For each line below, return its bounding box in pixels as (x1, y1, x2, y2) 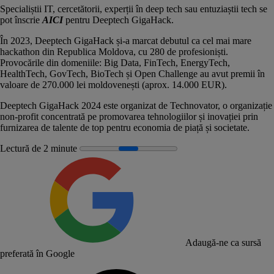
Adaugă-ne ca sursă (185, 237, 261, 248)
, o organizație (218, 100, 272, 111)
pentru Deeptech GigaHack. (65, 14, 174, 25)
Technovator (170, 100, 218, 111)
